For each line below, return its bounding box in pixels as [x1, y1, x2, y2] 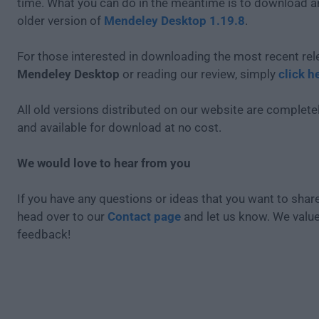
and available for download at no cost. [17, 120, 221, 135]
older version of [17, 14, 104, 28]
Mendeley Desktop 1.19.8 [104, 14, 245, 28]
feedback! [17, 227, 70, 241]
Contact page [108, 209, 181, 224]
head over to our [17, 209, 108, 224]
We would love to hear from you [17, 156, 191, 170]
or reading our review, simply [120, 67, 278, 81]
